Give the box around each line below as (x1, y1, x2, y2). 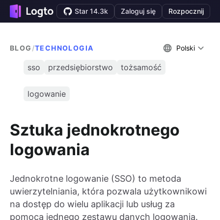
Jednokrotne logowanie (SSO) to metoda (10, 173, 181, 184)
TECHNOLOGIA (35, 44, 94, 52)
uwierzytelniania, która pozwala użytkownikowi (10, 186, 207, 197)
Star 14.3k (75, 7, 108, 15)
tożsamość (121, 62, 162, 72)
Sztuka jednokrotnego (10, 120, 180, 139)
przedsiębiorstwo (48, 62, 113, 72)
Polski (176, 44, 195, 52)
